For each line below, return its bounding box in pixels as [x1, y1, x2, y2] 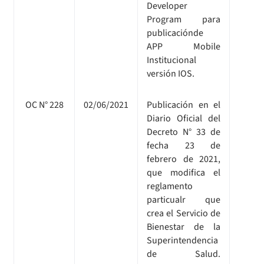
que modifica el [147, 166, 220, 179]
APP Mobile [147, 39, 220, 53]
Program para [147, 12, 220, 26]
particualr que [147, 193, 220, 206]
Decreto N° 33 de [147, 125, 220, 138]
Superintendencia [147, 233, 218, 247]
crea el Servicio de [147, 206, 220, 220]
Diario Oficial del [147, 111, 220, 125]
